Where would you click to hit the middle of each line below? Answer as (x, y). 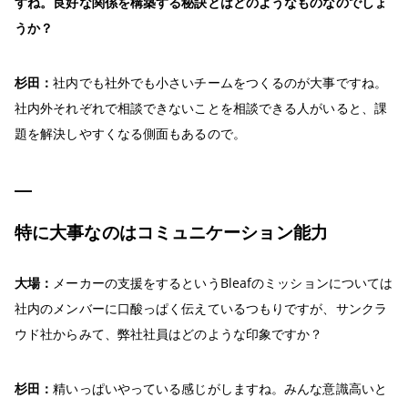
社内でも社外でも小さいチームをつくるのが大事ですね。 (220, 82)
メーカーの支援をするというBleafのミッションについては (223, 282)
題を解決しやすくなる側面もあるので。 (130, 133)
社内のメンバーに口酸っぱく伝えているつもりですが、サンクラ (201, 308)
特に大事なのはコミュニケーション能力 (171, 232)
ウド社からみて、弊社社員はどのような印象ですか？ (169, 333)
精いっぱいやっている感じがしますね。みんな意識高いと (220, 388)
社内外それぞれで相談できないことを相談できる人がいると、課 (201, 107)
